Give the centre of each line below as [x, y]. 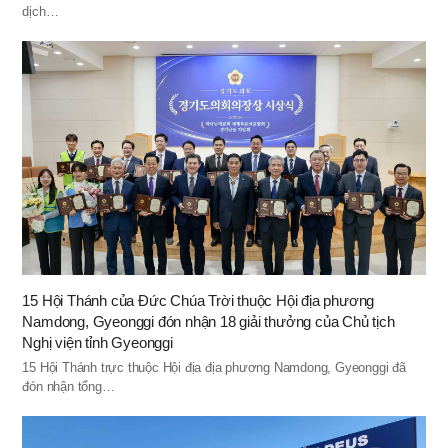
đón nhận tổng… [68, 386]
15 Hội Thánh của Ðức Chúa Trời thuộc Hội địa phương [198, 300]
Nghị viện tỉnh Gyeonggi [97, 342]
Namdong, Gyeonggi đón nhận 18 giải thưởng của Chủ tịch [208, 321]
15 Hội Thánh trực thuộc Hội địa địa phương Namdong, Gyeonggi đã [214, 367]
